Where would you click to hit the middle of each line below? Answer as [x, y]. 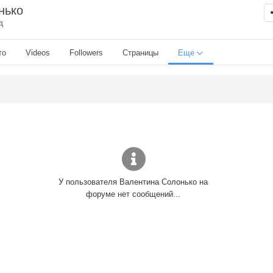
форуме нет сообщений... [133, 194]
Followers [86, 52]
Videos [38, 52]
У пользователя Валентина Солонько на [133, 182]
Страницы [140, 52]
